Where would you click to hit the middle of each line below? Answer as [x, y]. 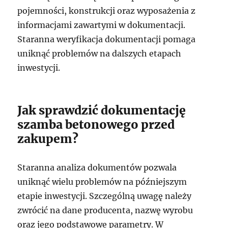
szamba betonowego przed [96, 124]
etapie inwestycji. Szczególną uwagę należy [105, 196]
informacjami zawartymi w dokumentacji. [102, 25]
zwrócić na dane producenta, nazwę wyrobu [105, 210]
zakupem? [48, 139]
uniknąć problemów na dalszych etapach [99, 53]
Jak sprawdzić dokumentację [102, 110]
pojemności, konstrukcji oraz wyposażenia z [107, 11]
